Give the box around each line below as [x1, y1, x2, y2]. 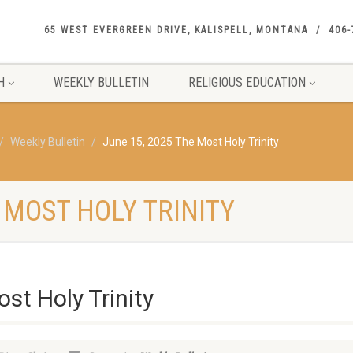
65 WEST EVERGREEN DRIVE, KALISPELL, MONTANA [44, 24, 308, 35]
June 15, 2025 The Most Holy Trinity [102, 136, 279, 148]
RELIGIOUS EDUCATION [188, 75, 306, 90]
